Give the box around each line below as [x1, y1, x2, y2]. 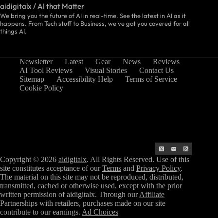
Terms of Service [125, 75, 177, 84]
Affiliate [139, 190, 164, 199]
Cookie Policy [19, 84, 63, 92]
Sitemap [19, 75, 44, 84]
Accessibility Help [56, 75, 113, 84]
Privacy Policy [136, 164, 181, 173]
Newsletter [19, 57, 53, 66]
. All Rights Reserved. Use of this [87, 155, 189, 164]
